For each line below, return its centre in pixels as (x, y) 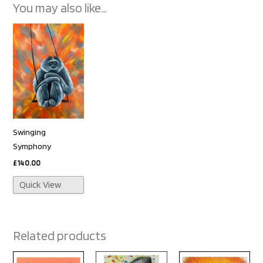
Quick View (41, 185)
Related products (60, 236)
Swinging (30, 132)
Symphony (32, 146)
